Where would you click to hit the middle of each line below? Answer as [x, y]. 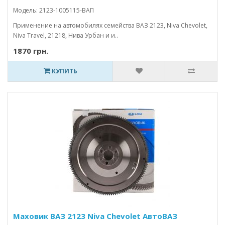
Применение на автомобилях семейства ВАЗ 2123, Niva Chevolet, [110, 25]
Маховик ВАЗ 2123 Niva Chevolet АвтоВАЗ [95, 216]
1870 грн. [31, 51]
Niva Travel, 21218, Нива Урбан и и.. [66, 35]
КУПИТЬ [64, 71]
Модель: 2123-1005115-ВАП [53, 10]
